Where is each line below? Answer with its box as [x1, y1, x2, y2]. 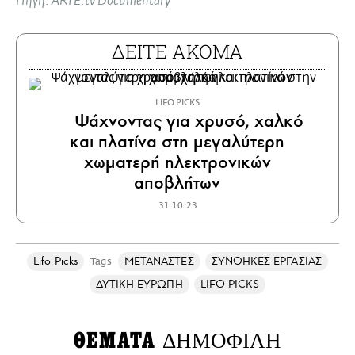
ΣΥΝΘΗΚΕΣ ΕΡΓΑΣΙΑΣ [211, 254, 322, 269]
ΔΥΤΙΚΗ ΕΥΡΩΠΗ [95, 277, 183, 292]
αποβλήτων [134, 171, 221, 195]
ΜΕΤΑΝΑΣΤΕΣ [124, 254, 194, 269]
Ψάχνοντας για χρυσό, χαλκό [69, 109, 303, 133]
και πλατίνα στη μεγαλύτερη [70, 130, 285, 154]
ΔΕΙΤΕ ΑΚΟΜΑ [112, 39, 243, 65]
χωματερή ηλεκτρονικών [83, 151, 271, 174]
